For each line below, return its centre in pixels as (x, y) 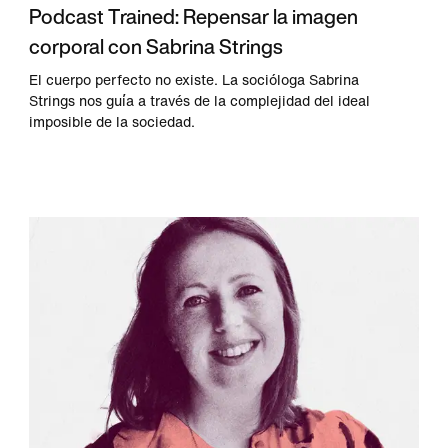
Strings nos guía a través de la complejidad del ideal (200, 101)
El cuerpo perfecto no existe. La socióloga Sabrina (194, 80)
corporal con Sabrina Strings (156, 46)
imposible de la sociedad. (112, 122)
